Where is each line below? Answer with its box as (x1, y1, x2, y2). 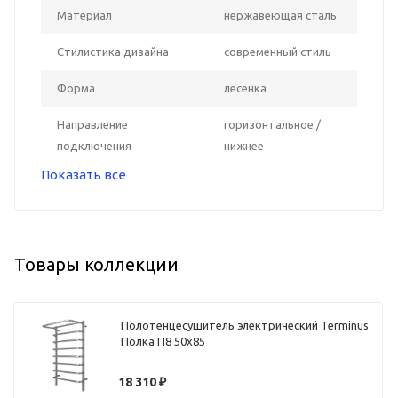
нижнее (224, 139, 264, 152)
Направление (57, 117, 128, 131)
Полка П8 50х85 (121, 335, 206, 348)
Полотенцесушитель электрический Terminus (121, 319, 370, 332)
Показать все (41, 166, 126, 182)
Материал (57, 8, 112, 21)
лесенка (224, 81, 267, 94)
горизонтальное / (224, 117, 321, 131)
